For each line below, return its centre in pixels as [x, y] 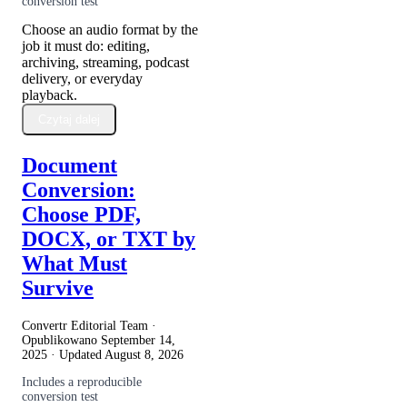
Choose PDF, [81, 215]
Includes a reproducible [82, 382]
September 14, [138, 340]
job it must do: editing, [86, 46]
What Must [74, 264]
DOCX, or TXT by [109, 239]
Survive [58, 288]
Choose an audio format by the [110, 30]
